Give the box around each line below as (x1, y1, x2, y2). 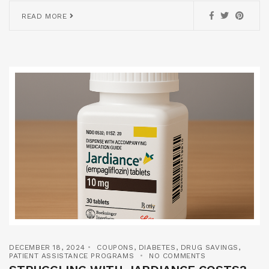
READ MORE (22, 11, 70, 20)
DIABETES (138, 243, 176, 252)
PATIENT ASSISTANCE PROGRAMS (9, 251, 134, 260)
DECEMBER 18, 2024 (9, 243, 85, 252)
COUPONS (97, 243, 134, 252)
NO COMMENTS (149, 251, 206, 260)
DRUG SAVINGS (180, 243, 239, 252)
